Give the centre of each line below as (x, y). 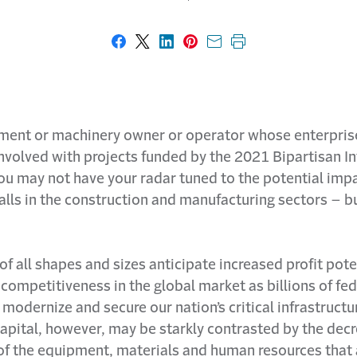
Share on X (177, 48)
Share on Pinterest (250, 48)
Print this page (286, 48)
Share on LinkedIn (224, 48)
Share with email (269, 48)
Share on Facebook (180, 48)
